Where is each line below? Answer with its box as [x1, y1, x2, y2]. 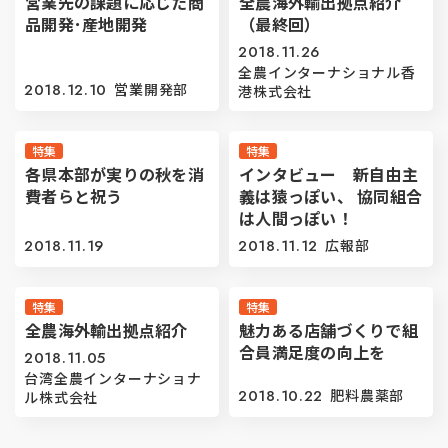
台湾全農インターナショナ [24, 367, 202, 388]
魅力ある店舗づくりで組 [239, 318, 418, 343]
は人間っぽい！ [239, 206, 353, 231]
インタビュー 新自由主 [239, 162, 418, 187]
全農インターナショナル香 [238, 61, 416, 82]
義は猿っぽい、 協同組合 [239, 184, 423, 209]
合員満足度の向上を [239, 340, 386, 365]
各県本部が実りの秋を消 [25, 162, 204, 187]
